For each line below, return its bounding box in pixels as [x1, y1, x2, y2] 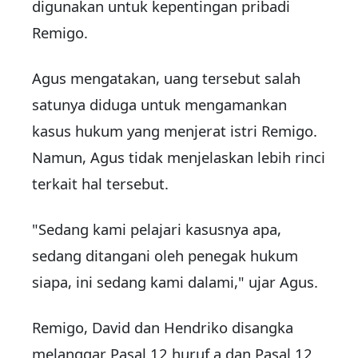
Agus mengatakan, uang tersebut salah [32, 68, 300, 89]
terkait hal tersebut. [32, 173, 169, 194]
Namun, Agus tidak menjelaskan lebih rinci [32, 147, 325, 168]
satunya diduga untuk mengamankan [32, 94, 287, 115]
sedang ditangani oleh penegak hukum [32, 245, 298, 266]
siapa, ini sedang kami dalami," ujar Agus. [32, 272, 318, 292]
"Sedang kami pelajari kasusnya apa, [32, 219, 281, 240]
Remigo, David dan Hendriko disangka [32, 317, 293, 338]
